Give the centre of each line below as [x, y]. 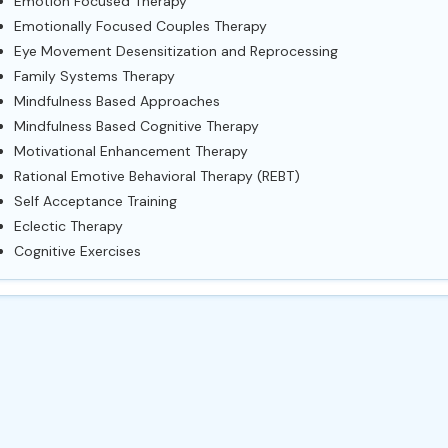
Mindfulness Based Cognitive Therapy [136, 126]
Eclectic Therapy [68, 226]
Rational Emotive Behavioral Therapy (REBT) [156, 176]
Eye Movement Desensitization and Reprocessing [175, 51]
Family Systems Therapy [94, 76]
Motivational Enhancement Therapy [130, 151]
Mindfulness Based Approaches [116, 101]
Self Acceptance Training [95, 201]
